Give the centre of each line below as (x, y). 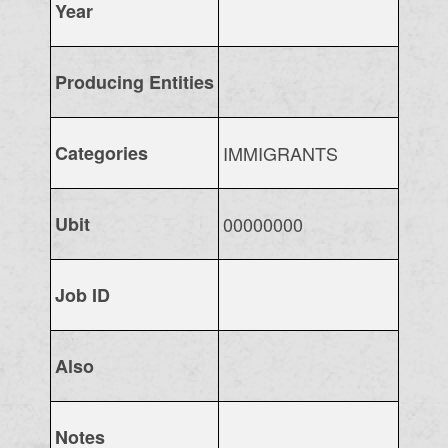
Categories (101, 152)
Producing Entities (134, 81)
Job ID (82, 294)
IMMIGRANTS (280, 152)
